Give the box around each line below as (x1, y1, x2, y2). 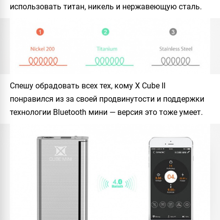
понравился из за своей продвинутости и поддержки (10, 94, 204, 104)
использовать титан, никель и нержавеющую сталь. (10, 1, 202, 11)
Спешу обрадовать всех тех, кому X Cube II (10, 81, 165, 91)
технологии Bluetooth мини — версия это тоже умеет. (10, 108, 203, 117)
